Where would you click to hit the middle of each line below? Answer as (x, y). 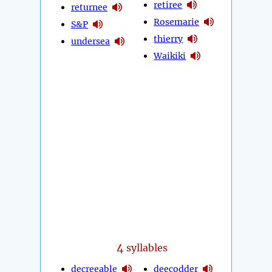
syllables (146, 248)
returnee (89, 7)
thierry (168, 39)
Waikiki (170, 56)
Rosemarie (177, 22)
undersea (90, 41)
